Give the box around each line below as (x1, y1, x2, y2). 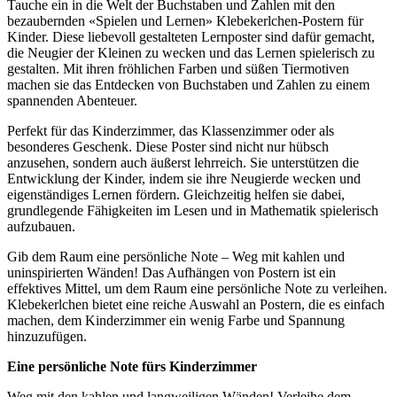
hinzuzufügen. (7, 329, 87, 345)
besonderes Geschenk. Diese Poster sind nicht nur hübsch (7, 139, 329, 155)
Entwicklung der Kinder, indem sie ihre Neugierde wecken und (7, 171, 361, 187)
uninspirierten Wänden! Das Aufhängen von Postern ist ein (7, 265, 336, 281)
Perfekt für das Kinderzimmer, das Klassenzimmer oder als (7, 123, 334, 139)
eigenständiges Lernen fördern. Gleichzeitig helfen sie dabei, (7, 187, 345, 203)
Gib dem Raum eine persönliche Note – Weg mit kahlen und (7, 249, 345, 265)
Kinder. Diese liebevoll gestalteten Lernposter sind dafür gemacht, (7, 29, 375, 45)
